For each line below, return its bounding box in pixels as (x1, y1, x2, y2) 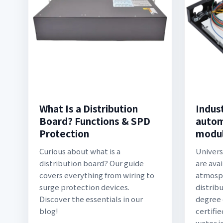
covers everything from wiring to (39, 170, 154, 180)
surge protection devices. (39, 182, 129, 192)
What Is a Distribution (39, 102, 138, 115)
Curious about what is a (39, 146, 120, 156)
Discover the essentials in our (39, 194, 143, 204)
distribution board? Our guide (39, 158, 144, 168)
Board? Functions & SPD (39, 114, 150, 127)
